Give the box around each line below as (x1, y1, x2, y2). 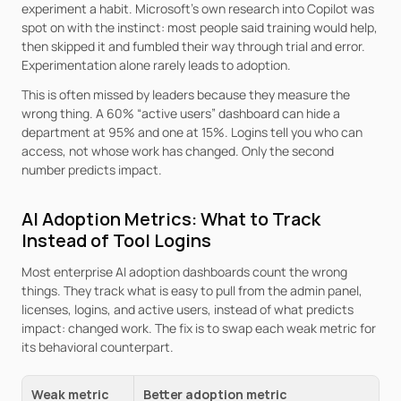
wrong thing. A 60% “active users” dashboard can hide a (21, 105, 340, 122)
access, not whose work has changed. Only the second (21, 142, 334, 159)
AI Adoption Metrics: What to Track (21, 207, 320, 231)
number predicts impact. (21, 161, 162, 178)
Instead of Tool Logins (21, 228, 211, 252)
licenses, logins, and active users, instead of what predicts (21, 301, 354, 318)
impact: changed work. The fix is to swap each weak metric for (21, 320, 376, 337)
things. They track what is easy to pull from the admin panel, (21, 282, 363, 299)
